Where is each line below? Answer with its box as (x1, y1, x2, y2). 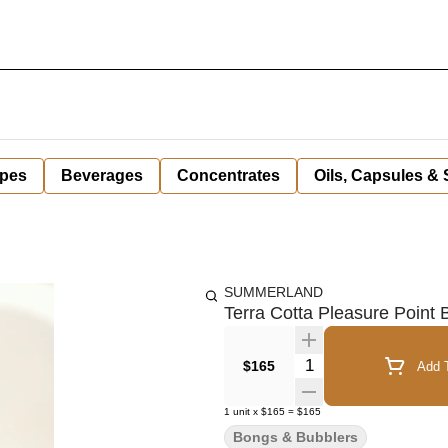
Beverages (61, 167, 143, 184)
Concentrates (177, 167, 280, 184)
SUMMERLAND (224, 284, 323, 300)
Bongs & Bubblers (233, 429, 358, 445)
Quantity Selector (293, 354, 415, 371)
